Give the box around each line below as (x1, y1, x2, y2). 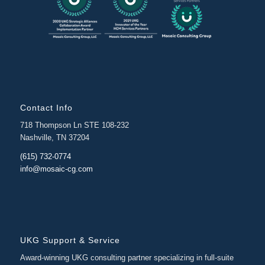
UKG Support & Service (20, 235, 120, 245)
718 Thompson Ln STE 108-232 (20, 121, 129, 130)
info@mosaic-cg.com (20, 164, 93, 174)
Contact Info (20, 102, 73, 112)
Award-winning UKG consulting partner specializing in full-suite (20, 253, 234, 263)
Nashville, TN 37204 (20, 133, 89, 143)
